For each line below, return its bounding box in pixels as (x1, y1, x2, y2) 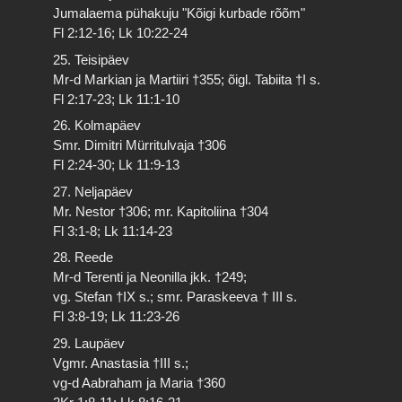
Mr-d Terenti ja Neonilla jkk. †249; (53, 269, 248, 284)
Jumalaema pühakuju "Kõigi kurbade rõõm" (53, 5, 306, 21)
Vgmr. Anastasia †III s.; (53, 354, 189, 371)
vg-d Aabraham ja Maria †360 (53, 374, 226, 390)
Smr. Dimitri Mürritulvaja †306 (53, 137, 227, 153)
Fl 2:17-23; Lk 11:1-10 (53, 91, 180, 107)
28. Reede (53, 249, 114, 265)
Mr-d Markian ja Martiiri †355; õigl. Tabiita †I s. (53, 71, 321, 87)
